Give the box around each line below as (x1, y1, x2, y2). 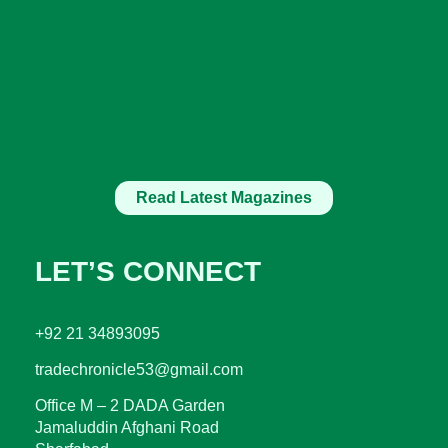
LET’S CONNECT (35, 256, 261, 288)
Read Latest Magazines (136, 189, 312, 207)
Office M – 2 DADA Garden (35, 397, 225, 415)
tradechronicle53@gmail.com (35, 361, 243, 379)
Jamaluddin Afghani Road (35, 419, 219, 437)
